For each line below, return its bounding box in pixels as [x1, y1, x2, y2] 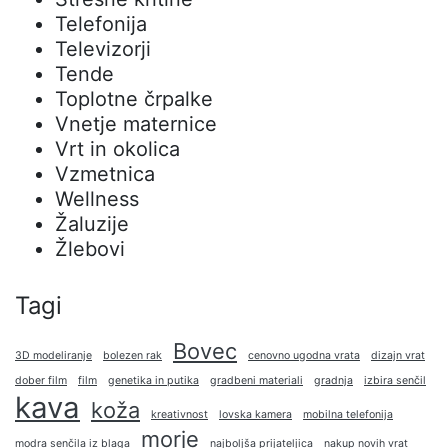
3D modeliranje [15, 348, 92, 362]
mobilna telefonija [303, 407, 393, 421]
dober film [15, 373, 67, 387]
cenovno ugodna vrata [248, 348, 360, 362]
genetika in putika [108, 373, 199, 387]
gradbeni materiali [210, 373, 303, 387]
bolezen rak [103, 348, 162, 362]
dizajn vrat [371, 348, 425, 362]
